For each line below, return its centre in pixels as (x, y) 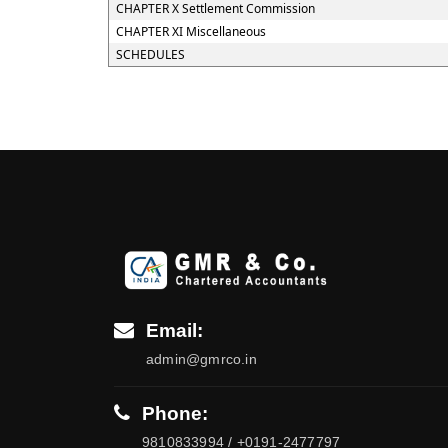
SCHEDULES (150, 54)
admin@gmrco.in (201, 358)
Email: (174, 330)
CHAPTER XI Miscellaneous (190, 31)
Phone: (175, 413)
